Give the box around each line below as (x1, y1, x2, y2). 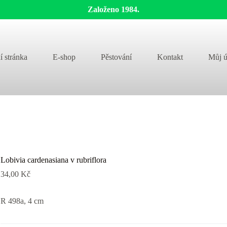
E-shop (52, 53, 75, 61)
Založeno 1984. (88, 5, 139, 14)
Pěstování (100, 53, 132, 61)
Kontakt (157, 53, 183, 61)
